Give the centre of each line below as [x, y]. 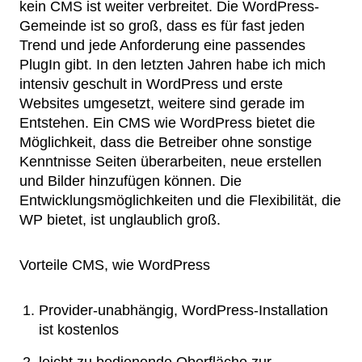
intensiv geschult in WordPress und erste [151, 84]
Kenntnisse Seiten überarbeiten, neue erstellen [170, 162]
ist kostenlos [79, 330]
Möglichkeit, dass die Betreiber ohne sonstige [166, 142]
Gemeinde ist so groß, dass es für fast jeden [162, 26]
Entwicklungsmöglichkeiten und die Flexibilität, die [180, 200]
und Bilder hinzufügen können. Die [130, 181]
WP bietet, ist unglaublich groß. [120, 220]
